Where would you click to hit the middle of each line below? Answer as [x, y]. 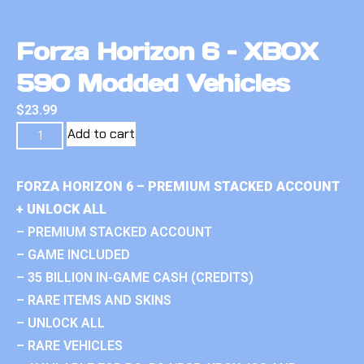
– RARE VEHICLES [69, 345]
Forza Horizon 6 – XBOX [167, 51]
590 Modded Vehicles [153, 82]
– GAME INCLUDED [73, 254]
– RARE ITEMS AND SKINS [94, 300]
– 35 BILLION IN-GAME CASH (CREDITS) [135, 277]
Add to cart [102, 133]
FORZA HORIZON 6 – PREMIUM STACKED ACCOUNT [178, 186]
